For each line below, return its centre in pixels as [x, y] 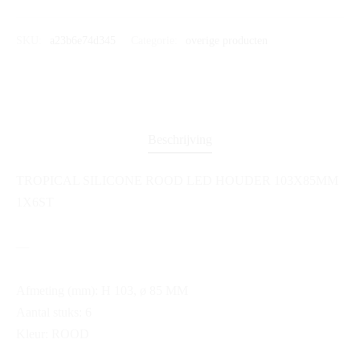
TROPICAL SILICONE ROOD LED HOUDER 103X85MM [177, 181]
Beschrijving [180, 139]
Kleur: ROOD [53, 334]
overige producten [227, 41]
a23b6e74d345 [83, 41]
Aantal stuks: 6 [54, 313]
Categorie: [156, 41]
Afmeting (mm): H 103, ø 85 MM [102, 291]
